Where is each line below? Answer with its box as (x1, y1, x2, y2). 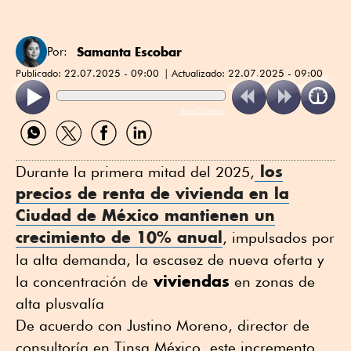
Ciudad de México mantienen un (16, 204, 275, 225)
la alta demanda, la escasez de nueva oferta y (16, 250, 324, 268)
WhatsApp (15, 143, 71, 159)
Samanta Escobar (77, 43, 182, 60)
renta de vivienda (103, 183, 244, 203)
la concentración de (16, 272, 148, 290)
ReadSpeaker (180, 104, 226, 116)
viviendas (148, 270, 230, 291)
